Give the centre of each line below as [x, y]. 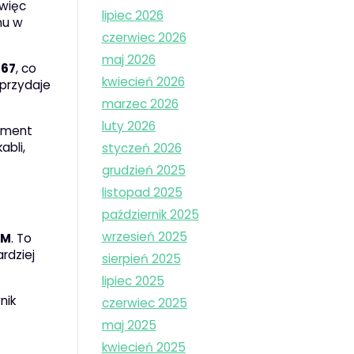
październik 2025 [150, 215]
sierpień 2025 [141, 259]
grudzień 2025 [143, 171]
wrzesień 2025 [144, 237]
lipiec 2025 [133, 281]
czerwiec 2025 [144, 303]
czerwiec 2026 [144, 38]
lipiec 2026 [132, 16]
